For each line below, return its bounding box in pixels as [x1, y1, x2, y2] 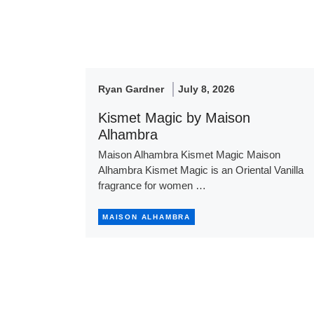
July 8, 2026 [178, 83, 235, 95]
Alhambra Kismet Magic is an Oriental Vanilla [98, 163, 303, 176]
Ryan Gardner [98, 83, 164, 95]
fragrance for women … [98, 179, 206, 191]
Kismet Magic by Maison [98, 109, 250, 125]
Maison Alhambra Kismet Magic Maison [98, 148, 280, 161]
